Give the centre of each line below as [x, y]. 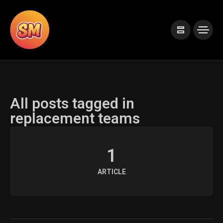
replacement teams [75, 119]
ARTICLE [111, 172]
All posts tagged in [72, 104]
